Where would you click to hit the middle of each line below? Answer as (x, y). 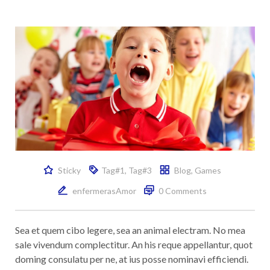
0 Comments (182, 191)
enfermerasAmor (104, 191)
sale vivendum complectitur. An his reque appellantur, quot (134, 245)
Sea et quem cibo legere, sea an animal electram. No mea (130, 230)
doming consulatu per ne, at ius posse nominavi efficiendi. (132, 259)
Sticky (68, 171)
